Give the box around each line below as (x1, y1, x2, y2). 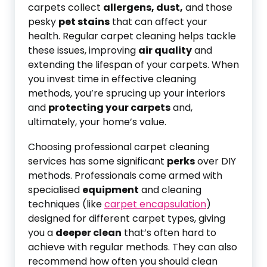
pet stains (58, 15, 110, 29)
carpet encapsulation (104, 197, 206, 211)
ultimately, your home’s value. (28, 115, 166, 129)
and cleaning (139, 183, 201, 197)
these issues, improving (28, 44, 138, 57)
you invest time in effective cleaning (28, 72, 196, 86)
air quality (138, 44, 192, 57)
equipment (82, 183, 139, 197)
